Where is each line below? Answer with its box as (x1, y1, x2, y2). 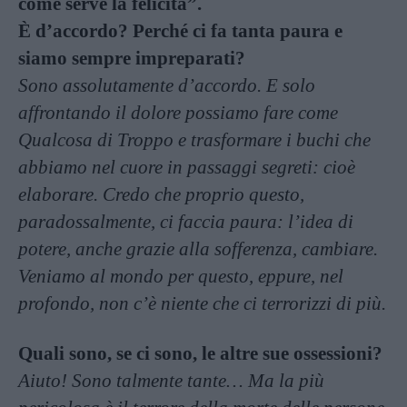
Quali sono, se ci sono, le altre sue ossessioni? (18, 342, 382, 365)
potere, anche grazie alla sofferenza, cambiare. (18, 238, 378, 261)
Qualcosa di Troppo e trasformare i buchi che (18, 129, 371, 152)
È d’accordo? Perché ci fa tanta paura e (18, 20, 342, 43)
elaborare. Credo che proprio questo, (18, 184, 304, 206)
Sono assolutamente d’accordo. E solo (18, 74, 315, 97)
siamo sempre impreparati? (18, 47, 245, 70)
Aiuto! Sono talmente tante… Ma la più (18, 370, 324, 392)
